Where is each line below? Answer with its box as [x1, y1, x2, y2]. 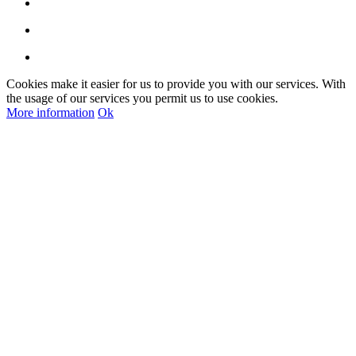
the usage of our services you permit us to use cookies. [6, 91, 278, 105]
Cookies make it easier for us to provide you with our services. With [6, 76, 346, 91]
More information [6, 105, 95, 119]
